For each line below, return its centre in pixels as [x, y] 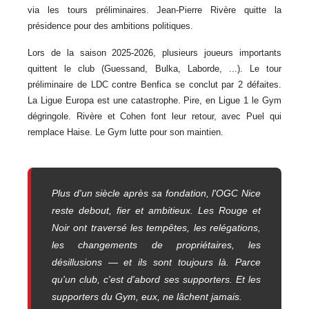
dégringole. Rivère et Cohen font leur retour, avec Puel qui [154, 116]
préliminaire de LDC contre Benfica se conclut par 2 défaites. [154, 84]
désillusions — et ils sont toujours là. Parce [156, 262]
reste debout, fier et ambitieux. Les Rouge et [156, 210]
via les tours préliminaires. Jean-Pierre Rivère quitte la [154, 10]
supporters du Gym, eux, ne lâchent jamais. [147, 297]
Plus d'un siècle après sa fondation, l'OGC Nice [156, 193]
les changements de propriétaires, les [156, 245]
